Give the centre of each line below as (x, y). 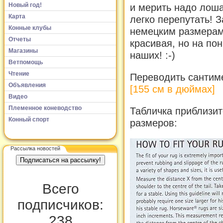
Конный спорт (29, 119)
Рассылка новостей (35, 148)
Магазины (23, 51)
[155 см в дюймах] (172, 89)
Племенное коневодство (45, 108)
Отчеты (20, 39)
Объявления (27, 85)
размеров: (154, 123)
